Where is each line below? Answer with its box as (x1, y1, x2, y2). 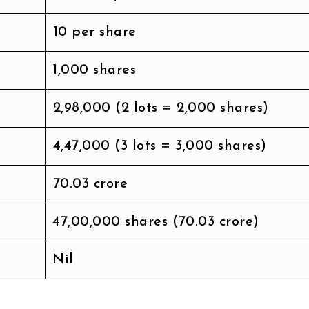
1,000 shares (52, 63, 136, 77)
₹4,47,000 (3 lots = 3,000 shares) (52, 139, 267, 153)
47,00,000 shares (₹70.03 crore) (52, 215, 259, 229)
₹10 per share (52, 25, 137, 39)
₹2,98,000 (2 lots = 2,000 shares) (52, 101, 269, 115)
